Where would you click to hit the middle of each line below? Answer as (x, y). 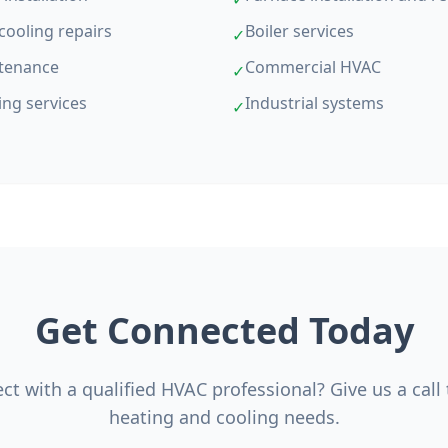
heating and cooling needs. (224, 417)
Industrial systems (314, 103)
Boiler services (299, 31)
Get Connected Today (224, 330)
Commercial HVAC (313, 67)
